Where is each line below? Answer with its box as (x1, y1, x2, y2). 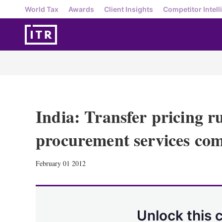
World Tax (25, 4, 58, 13)
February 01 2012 (36, 159, 86, 168)
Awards (68, 4, 94, 13)
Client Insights (104, 4, 153, 13)
